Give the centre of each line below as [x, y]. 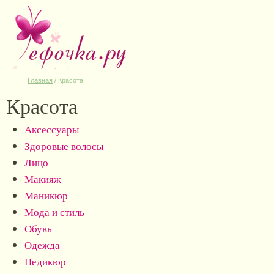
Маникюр [46, 195]
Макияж [43, 179]
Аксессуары [52, 129]
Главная [40, 80]
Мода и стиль [54, 212]
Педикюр [45, 261]
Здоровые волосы [64, 146]
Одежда [42, 245]
